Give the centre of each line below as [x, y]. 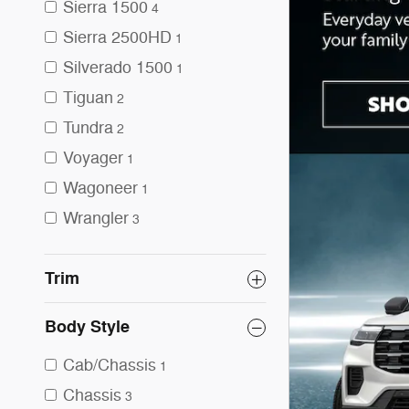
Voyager [93, 158]
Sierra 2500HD [117, 37]
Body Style [87, 327]
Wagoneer [100, 188]
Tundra [88, 128]
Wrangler [96, 218]
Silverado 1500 [118, 68]
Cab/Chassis [110, 365]
